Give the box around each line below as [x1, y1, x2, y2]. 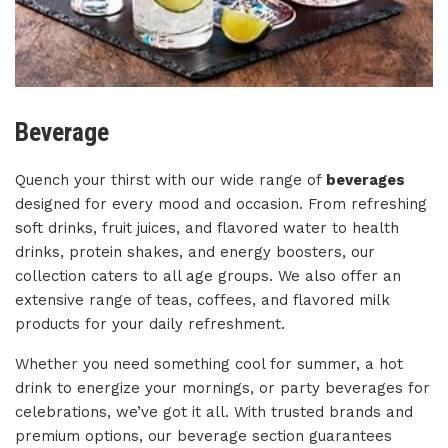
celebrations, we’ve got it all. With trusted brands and [15, 403, 413, 422]
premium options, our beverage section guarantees [15, 427, 392, 446]
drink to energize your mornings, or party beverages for [15, 379, 430, 398]
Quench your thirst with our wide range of [15, 171, 326, 190]
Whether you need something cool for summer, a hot [15, 355, 403, 374]
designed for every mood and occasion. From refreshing [15, 195, 427, 214]
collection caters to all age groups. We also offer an [15, 267, 401, 286]
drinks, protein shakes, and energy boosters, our [15, 243, 375, 262]
